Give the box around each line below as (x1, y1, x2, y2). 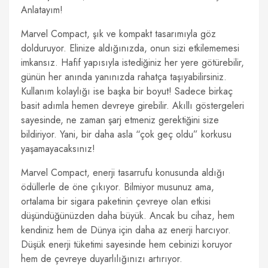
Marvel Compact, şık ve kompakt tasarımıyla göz (21, 27, 216, 41)
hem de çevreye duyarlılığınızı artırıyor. (21, 252, 182, 266)
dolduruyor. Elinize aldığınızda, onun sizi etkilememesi (21, 41, 239, 55)
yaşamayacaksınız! (21, 142, 95, 156)
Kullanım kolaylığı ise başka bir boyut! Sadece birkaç (21, 84, 233, 98)
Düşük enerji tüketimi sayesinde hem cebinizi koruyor (21, 237, 232, 251)
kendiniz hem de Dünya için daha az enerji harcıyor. (21, 223, 231, 237)
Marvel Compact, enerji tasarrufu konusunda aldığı (21, 166, 225, 179)
